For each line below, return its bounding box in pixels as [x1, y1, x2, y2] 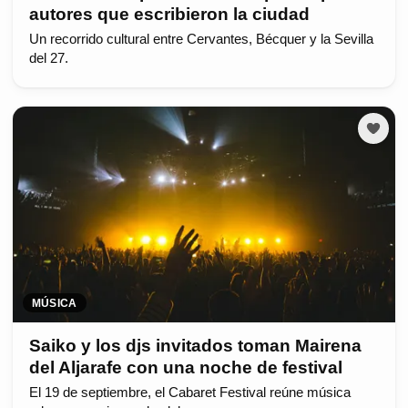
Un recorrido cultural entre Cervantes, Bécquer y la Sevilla [28, 32, 373, 47]
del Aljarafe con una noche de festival [28, 357, 342, 377]
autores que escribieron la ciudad [28, 5, 310, 25]
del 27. [28, 51, 68, 66]
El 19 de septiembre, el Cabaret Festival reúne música [28, 384, 351, 400]
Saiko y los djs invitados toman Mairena [28, 335, 362, 355]
